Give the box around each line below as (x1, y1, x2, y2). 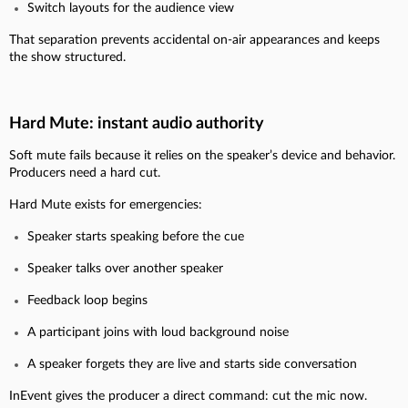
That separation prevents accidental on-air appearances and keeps (9, 33, 380, 46)
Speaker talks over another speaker (27, 261, 223, 275)
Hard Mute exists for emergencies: (9, 198, 202, 211)
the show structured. (9, 50, 126, 64)
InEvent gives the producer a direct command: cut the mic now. (9, 389, 367, 403)
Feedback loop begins (27, 293, 148, 307)
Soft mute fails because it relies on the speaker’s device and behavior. (9, 148, 395, 162)
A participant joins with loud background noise (27, 325, 289, 339)
